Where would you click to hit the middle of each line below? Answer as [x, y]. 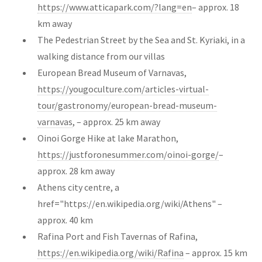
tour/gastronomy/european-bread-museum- [127, 105]
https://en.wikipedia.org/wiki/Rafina [111, 252]
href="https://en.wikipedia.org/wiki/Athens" [127, 203]
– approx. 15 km [216, 252]
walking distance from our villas [101, 56]
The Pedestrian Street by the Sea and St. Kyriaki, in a [141, 39]
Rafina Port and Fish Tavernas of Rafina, [118, 236]
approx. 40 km [65, 220]
